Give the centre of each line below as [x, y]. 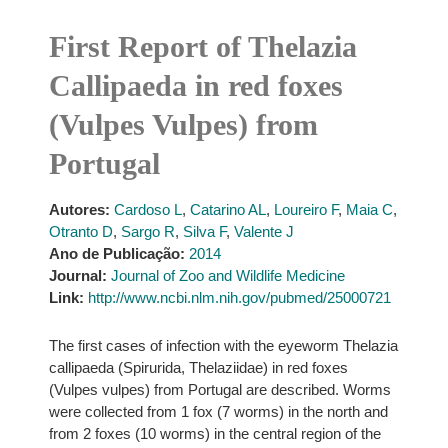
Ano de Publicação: [116, 253]
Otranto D [80, 231]
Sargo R [147, 231]
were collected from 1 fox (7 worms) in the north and [218, 411]
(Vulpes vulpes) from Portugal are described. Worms [219, 389]
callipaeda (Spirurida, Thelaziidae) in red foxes [198, 367]
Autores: [79, 209]
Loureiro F [305, 209]
